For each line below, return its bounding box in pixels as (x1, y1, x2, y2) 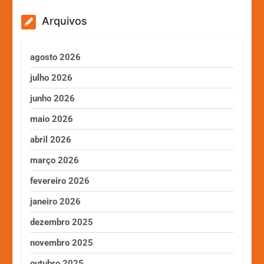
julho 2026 (30, 72, 73, 83)
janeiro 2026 (30, 196, 81, 207)
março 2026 (30, 154, 80, 166)
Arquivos (42, 14, 88, 27)
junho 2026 (30, 93, 75, 104)
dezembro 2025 (30, 216, 94, 227)
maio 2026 (30, 113, 74, 124)
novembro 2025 (30, 237, 94, 248)
